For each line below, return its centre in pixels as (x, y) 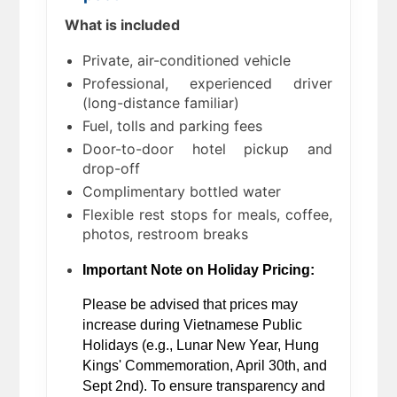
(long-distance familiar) (161, 103)
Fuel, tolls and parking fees (173, 126)
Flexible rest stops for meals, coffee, (207, 215)
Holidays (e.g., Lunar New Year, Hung (201, 346)
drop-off (112, 169)
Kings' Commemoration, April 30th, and (205, 366)
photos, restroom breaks (166, 234)
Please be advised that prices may (191, 305)
